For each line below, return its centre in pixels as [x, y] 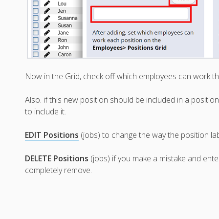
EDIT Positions [52, 135]
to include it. [46, 112]
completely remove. [59, 170]
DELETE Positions [57, 159]
